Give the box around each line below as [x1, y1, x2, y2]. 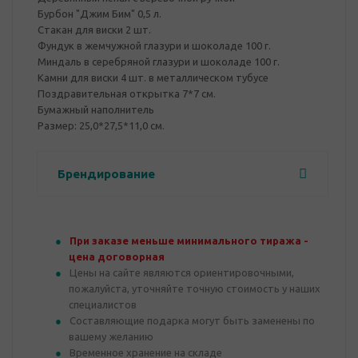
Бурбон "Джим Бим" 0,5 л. [38, 8, 161, 19]
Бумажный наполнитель [38, 104, 154, 115]
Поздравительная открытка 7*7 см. [38, 88, 216, 99]
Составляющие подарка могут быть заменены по [70, 315, 315, 326]
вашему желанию [69, 331, 153, 342]
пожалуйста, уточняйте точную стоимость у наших [69, 283, 320, 294]
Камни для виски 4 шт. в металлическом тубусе [38, 72, 268, 83]
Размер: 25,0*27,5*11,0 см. [38, 120, 165, 131]
